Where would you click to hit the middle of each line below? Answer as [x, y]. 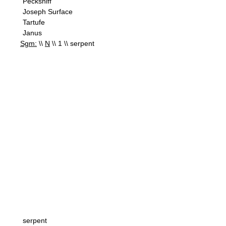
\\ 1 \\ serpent [72, 43]
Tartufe [34, 22]
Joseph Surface [48, 12]
